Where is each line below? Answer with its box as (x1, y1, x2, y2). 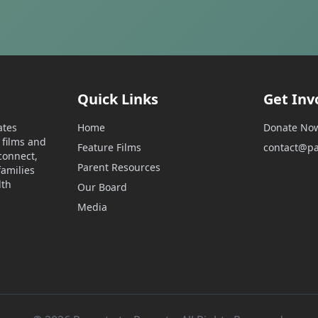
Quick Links (77, 89, 158, 109)
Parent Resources (77, 160, 160, 174)
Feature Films (77, 141, 141, 154)
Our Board (77, 180, 127, 194)
